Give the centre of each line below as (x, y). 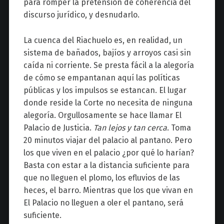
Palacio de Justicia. (58, 128)
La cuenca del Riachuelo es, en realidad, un (103, 40)
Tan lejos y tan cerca (130, 128)
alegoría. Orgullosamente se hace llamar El (102, 115)
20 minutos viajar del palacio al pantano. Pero (107, 140)
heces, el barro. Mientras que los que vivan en (108, 190)
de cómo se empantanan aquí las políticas (101, 78)
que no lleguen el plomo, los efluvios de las (101, 178)
